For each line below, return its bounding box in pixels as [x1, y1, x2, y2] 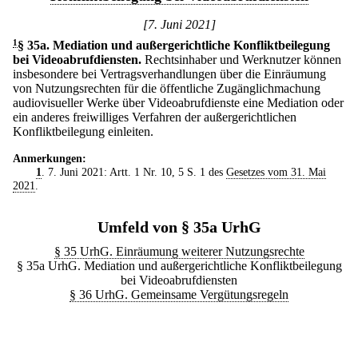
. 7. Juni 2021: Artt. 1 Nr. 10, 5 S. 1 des [41, 165, 226, 178]
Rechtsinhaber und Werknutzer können [145, 53, 341, 66]
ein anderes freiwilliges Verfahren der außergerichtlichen [13, 110, 296, 124]
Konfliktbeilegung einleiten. [13, 125, 153, 138]
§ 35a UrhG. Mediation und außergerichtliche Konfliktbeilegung [16, 259, 342, 272]
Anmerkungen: [13, 152, 86, 165]
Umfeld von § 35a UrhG [97, 218, 261, 236]
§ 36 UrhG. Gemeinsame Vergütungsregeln [70, 288, 288, 301]
